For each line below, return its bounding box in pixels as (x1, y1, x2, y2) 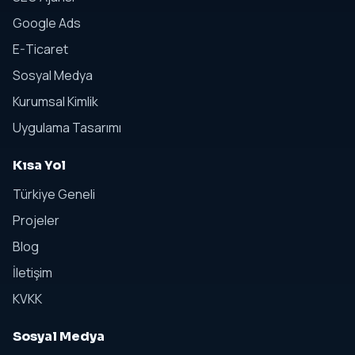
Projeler (13, 212, 59, 230)
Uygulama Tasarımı (13, 119, 121, 137)
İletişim (13, 264, 52, 282)
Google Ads (13, 14, 81, 32)
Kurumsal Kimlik (13, 93, 98, 111)
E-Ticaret (13, 40, 68, 59)
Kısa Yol (13, 157, 66, 174)
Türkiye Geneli (13, 185, 95, 204)
